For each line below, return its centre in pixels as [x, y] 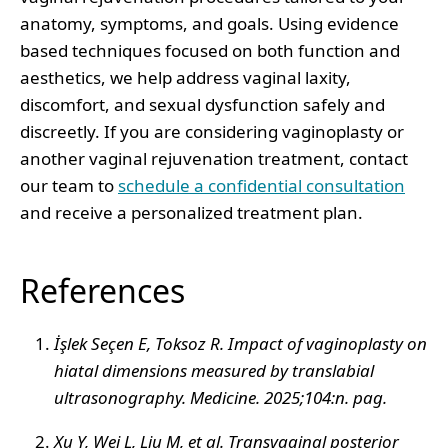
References [102, 290]
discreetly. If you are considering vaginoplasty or [212, 131]
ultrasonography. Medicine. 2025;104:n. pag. [220, 397]
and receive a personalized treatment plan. [191, 212]
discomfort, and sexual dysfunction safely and [202, 104]
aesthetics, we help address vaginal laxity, [185, 77]
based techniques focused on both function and [210, 50]
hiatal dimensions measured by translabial [214, 370]
